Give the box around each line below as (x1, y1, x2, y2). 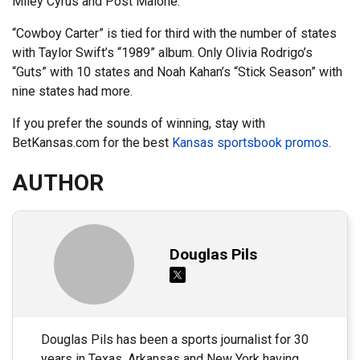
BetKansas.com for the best (12, 135, 172, 151)
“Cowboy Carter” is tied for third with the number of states (12, 26, 337, 42)
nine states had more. (12, 84, 136, 100)
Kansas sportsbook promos (172, 135, 329, 151)
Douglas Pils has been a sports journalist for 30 (41, 332, 309, 348)
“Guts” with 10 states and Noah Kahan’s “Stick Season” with (12, 64, 342, 80)
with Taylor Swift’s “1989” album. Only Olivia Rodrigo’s (12, 45, 313, 61)
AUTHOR (12, 170, 104, 197)
